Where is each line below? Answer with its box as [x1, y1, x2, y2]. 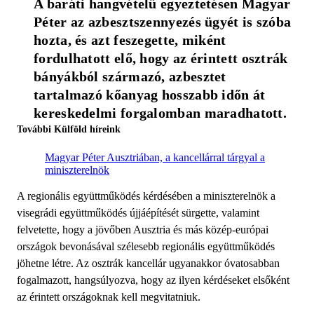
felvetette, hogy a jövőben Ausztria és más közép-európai [17, 223, 268, 235]
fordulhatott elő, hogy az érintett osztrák [34, 50, 288, 66]
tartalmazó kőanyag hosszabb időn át [34, 86, 266, 102]
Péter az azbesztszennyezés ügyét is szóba [34, 13, 292, 29]
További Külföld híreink [17, 123, 121, 135]
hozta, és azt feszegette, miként [34, 32, 226, 48]
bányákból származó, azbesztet [34, 68, 226, 84]
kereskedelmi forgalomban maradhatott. [34, 104, 287, 121]
